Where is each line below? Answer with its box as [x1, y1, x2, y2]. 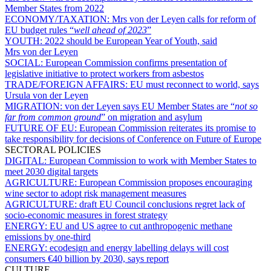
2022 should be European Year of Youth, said [45, 35, 217, 46]
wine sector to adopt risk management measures [5, 188, 186, 198]
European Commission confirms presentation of [45, 57, 227, 68]
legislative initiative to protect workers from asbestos [5, 68, 204, 79]
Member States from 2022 [5, 2, 104, 13]
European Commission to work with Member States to [49, 155, 256, 166]
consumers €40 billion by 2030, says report [5, 253, 169, 264]
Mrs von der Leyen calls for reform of [112, 13, 256, 24]
